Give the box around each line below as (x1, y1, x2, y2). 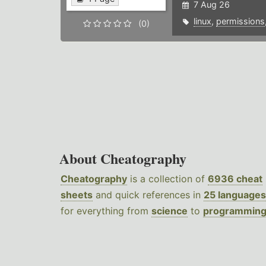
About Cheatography (59, 148, 186, 169)
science (151, 205, 188, 217)
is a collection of (127, 173, 208, 185)
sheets (61, 189, 93, 201)
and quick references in (93, 189, 204, 201)
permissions (216, 16, 265, 27)
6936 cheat (208, 173, 262, 185)
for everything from (61, 205, 151, 217)
